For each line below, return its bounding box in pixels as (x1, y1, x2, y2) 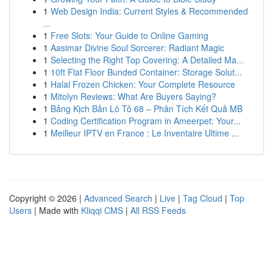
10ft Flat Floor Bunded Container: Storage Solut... (51, 66, 242, 78)
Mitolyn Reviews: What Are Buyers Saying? (51, 90, 216, 102)
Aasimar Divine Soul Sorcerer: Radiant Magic (51, 41, 224, 54)
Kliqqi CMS (81, 204, 123, 216)
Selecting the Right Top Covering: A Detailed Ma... (51, 54, 244, 66)
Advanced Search (84, 192, 152, 204)
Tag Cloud (183, 192, 222, 204)
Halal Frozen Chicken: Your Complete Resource (51, 78, 235, 90)
